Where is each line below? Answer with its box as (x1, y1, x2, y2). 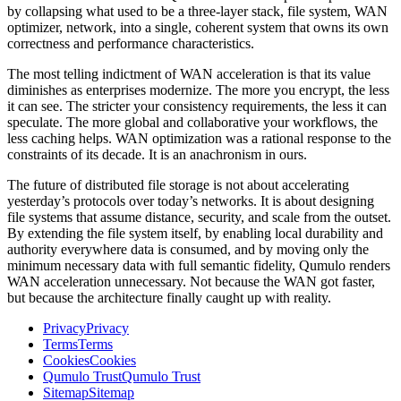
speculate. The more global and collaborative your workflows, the (7, 115, 378, 131)
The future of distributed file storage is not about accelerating (7, 177, 349, 193)
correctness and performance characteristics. (7, 36, 254, 52)
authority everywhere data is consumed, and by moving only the (7, 242, 369, 258)
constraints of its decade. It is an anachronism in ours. (7, 147, 307, 163)
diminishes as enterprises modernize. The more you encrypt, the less (7, 82, 389, 98)
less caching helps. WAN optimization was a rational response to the (7, 131, 391, 147)
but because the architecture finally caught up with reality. (7, 290, 331, 306)
